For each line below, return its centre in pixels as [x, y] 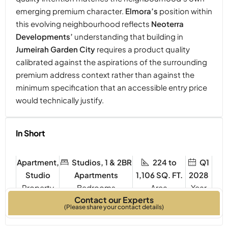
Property [38, 187]
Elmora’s [141, 11]
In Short [31, 133]
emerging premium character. [70, 11]
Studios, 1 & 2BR [102, 162]
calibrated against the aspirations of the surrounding [111, 62]
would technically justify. [60, 100]
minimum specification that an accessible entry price [111, 87]
